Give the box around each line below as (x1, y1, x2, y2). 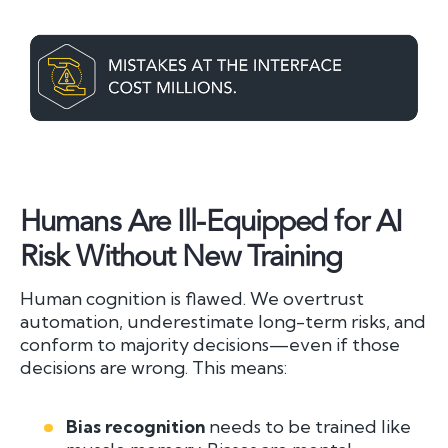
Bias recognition (66, 414, 206, 438)
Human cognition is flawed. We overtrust (20, 286, 364, 310)
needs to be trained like (205, 414, 412, 438)
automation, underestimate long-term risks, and (20, 309, 426, 333)
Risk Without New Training (20, 233, 343, 280)
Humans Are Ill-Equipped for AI (20, 198, 403, 245)
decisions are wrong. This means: (20, 355, 287, 379)
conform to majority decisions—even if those (20, 332, 400, 356)
